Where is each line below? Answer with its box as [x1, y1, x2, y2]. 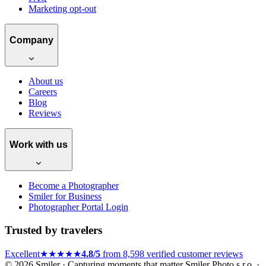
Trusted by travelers [5, 224, 102, 237]
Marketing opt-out [28, 3, 96, 14]
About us [28, 76, 63, 87]
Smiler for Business [28, 191, 102, 202]
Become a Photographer [28, 180, 119, 191]
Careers [28, 87, 57, 97]
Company [9, 34, 53, 45]
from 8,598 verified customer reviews [100, 248, 243, 259]
